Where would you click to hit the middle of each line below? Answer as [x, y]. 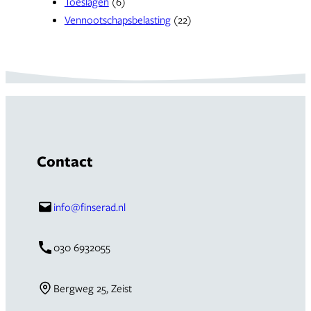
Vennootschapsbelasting [117, 19]
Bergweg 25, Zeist [93, 288]
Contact [65, 161]
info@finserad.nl [90, 207]
